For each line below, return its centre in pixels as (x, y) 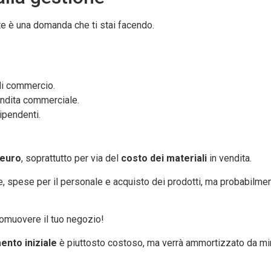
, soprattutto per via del (71, 158)
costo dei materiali (164, 158)
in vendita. (229, 158)
